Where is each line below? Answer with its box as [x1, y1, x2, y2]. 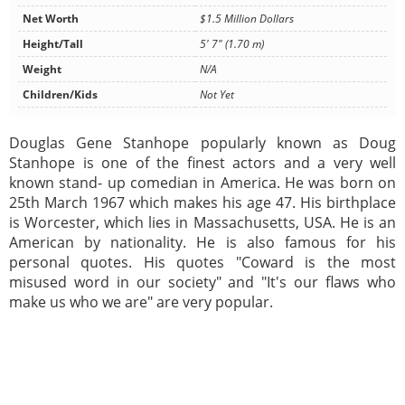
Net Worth [23, 11, 79, 27]
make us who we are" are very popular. [9, 292, 273, 313]
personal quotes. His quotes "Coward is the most [9, 252, 396, 273]
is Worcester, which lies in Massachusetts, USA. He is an [9, 212, 396, 233]
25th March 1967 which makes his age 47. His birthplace [9, 193, 396, 213]
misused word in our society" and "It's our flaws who [9, 272, 396, 293]
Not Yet [200, 87, 234, 103]
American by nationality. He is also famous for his [9, 232, 396, 253]
